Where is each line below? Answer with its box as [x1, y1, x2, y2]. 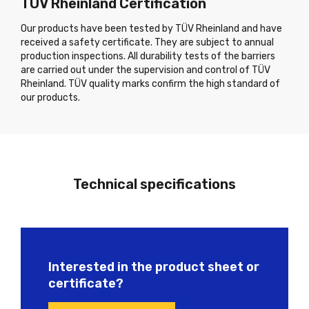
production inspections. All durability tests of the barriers [21, 50, 275, 62]
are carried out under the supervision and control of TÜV [21, 63, 270, 76]
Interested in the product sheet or [48, 259, 259, 275]
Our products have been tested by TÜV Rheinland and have [21, 22, 282, 34]
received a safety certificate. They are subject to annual [21, 36, 274, 48]
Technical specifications [73, 175, 236, 192]
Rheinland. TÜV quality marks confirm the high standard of [21, 77, 280, 90]
